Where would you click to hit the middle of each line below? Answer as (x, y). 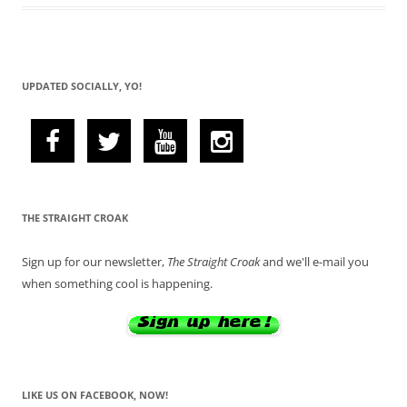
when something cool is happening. (117, 283)
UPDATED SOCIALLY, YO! (82, 85)
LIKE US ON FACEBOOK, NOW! (95, 394)
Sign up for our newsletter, (94, 261)
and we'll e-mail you (314, 261)
